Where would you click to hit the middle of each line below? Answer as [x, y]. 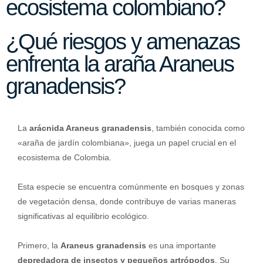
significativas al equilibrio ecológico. [83, 216]
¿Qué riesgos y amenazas [123, 41]
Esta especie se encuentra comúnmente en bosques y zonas [131, 186]
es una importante [181, 245]
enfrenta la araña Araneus [120, 64]
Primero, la [39, 245]
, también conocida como [198, 128]
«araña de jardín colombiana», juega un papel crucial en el [127, 142]
